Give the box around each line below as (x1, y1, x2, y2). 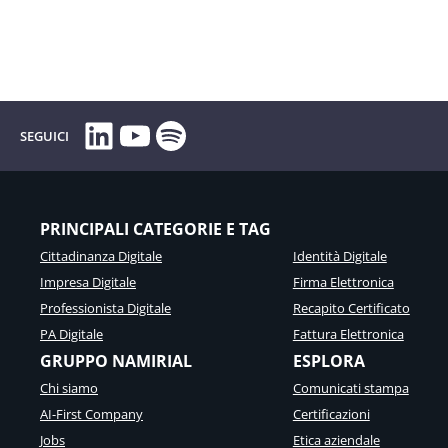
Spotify (152, 109, 268, 159)
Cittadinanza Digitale (40, 247, 162, 265)
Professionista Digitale (40, 299, 171, 317)
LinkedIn (80, 109, 223, 159)
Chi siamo (40, 379, 98, 397)
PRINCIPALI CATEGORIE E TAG (40, 218, 271, 240)
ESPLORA (292, 350, 365, 372)
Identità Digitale (292, 247, 387, 265)
